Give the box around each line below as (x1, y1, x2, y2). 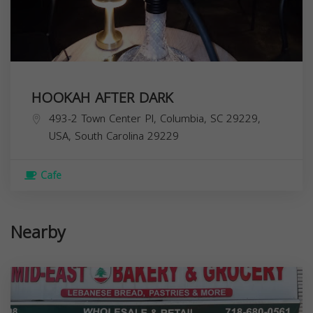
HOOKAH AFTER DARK (31, 84, 173, 111)
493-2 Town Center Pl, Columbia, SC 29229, (49, 108, 261, 129)
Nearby (10, 216, 66, 249)
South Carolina (75, 126, 144, 146)
